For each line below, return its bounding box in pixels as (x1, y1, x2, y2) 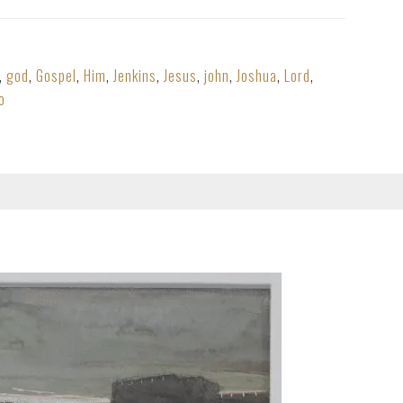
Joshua (237, 65, 277, 86)
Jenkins (113, 65, 157, 86)
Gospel (36, 65, 76, 86)
